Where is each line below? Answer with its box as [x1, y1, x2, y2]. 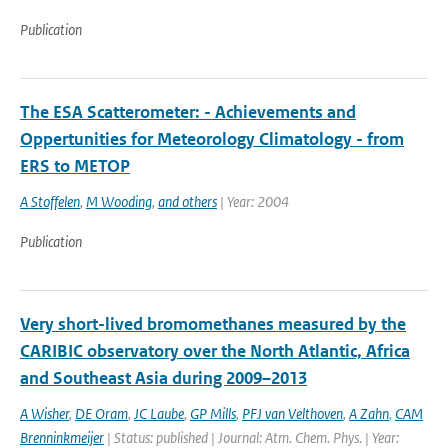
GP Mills [190, 404, 236, 423]
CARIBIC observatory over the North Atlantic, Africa [20, 340, 410, 362]
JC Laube [134, 404, 184, 423]
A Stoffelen [20, 192, 80, 211]
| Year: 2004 [217, 192, 289, 211]
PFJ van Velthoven [242, 404, 343, 423]
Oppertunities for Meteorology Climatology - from [20, 128, 404, 150]
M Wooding [86, 192, 152, 211]
